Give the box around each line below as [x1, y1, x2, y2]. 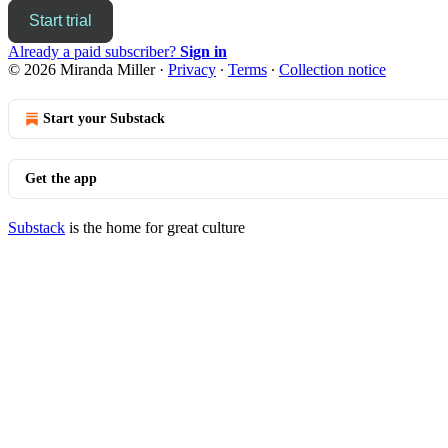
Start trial [29, 11, 92, 29]
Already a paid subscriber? [8, 42, 180, 60]
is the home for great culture [65, 218, 245, 236]
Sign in [180, 42, 227, 60]
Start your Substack [43, 110, 165, 126]
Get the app [25, 170, 97, 186]
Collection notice [279, 60, 386, 78]
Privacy [168, 60, 216, 78]
